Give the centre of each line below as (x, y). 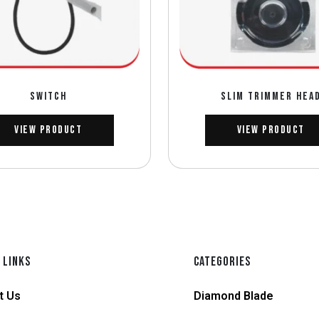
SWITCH (48, 96)
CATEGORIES (222, 261)
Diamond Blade (234, 296)
